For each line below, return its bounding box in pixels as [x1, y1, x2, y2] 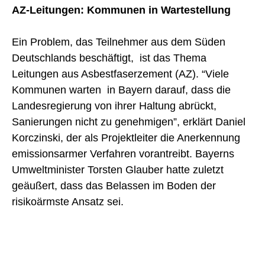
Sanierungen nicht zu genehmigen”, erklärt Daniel [12, 115, 245, 128]
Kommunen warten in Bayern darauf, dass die [12, 83, 231, 96]
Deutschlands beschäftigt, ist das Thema [12, 51, 206, 64]
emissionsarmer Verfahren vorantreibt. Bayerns [12, 147, 234, 160]
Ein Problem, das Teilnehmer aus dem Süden [12, 35, 225, 48]
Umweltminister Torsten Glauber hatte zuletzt [12, 163, 224, 176]
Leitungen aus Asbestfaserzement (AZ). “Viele [12, 67, 229, 80]
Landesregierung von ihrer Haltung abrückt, [12, 99, 216, 112]
